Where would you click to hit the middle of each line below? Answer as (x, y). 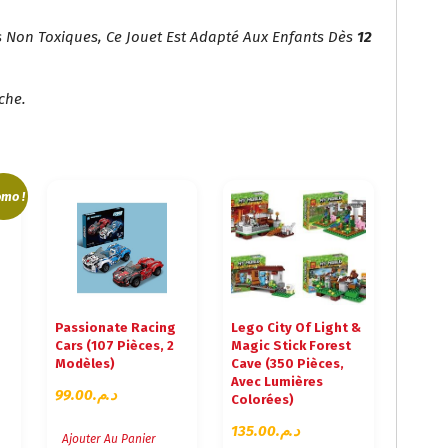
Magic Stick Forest (291, 346)
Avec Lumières (277, 382)
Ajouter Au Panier (109, 438)
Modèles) (85, 364)
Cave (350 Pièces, (288, 364)
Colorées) (263, 400)
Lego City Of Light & (296, 328)
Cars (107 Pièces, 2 (115, 346)
